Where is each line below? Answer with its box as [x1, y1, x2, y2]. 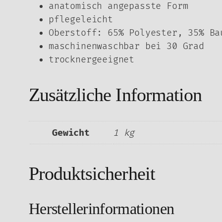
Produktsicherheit [29, 163, 155, 184]
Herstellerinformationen [29, 199, 174, 218]
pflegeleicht [49, 14, 113, 26]
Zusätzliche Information [29, 84, 202, 106]
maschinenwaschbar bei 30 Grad [49, 41, 204, 53]
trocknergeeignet [49, 54, 135, 66]
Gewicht [52, 127, 90, 139]
